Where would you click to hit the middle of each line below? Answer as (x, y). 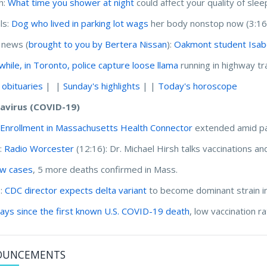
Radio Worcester (39, 148)
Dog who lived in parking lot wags (80, 23)
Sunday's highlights (102, 86)
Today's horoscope (198, 86)
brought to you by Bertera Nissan (98, 44)
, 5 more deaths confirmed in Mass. (105, 169)
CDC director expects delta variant (76, 190)
